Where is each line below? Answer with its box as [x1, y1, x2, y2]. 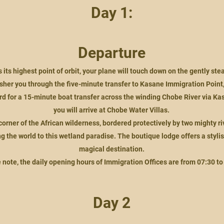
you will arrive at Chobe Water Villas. [53, 106, 169, 114]
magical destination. [78, 145, 144, 153]
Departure [77, 44, 145, 61]
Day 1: [90, 4, 132, 21]
